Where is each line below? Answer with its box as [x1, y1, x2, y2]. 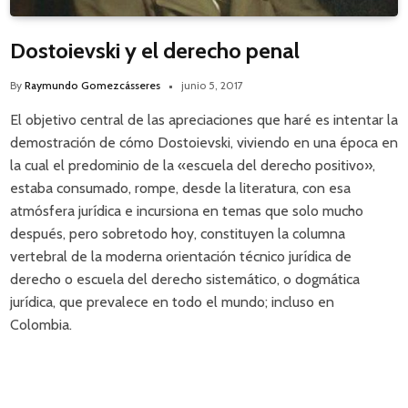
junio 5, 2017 [181, 77, 243, 92]
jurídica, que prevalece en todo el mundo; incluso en [10, 292, 334, 311]
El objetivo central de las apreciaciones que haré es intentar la [10, 110, 398, 128]
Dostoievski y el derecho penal [10, 36, 300, 64]
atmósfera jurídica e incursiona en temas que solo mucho [10, 201, 363, 219]
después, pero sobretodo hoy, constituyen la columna [10, 224, 345, 242]
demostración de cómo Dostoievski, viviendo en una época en [10, 133, 398, 151]
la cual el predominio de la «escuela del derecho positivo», [10, 156, 375, 174]
